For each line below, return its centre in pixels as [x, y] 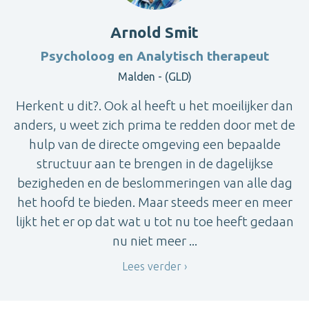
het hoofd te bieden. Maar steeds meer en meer [154, 202]
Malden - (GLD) [154, 76]
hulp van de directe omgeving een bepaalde [154, 144]
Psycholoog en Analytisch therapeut [154, 56]
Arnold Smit [154, 32]
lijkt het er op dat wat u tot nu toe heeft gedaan [154, 221]
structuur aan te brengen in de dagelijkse [154, 163]
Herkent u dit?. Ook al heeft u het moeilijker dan [154, 105]
